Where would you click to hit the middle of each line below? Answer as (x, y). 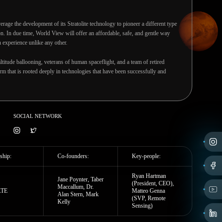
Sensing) (142, 206)
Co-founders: (73, 156)
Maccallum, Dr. (76, 187)
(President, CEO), (153, 183)
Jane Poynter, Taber (81, 179)
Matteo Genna (148, 191)
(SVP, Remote (149, 198)
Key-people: (146, 156)
